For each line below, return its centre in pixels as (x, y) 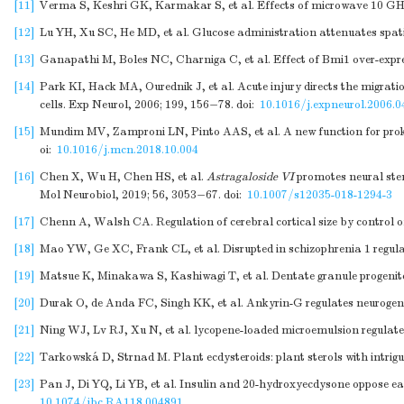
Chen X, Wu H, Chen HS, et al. (123, 177)
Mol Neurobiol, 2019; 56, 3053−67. (130, 195)
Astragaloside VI (250, 177)
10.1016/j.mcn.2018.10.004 (128, 150)
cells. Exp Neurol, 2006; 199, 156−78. (137, 105)
